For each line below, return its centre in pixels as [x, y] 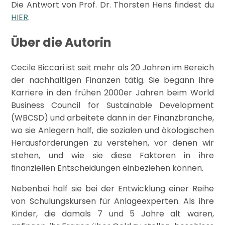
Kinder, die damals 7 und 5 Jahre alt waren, [113, 214]
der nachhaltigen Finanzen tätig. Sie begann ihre [113, 80]
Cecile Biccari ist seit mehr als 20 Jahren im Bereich [113, 68]
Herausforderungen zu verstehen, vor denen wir [113, 143]
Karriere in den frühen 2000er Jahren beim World [113, 93]
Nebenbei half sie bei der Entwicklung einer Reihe [113, 189]
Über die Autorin [62, 43]
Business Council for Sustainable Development [113, 105]
